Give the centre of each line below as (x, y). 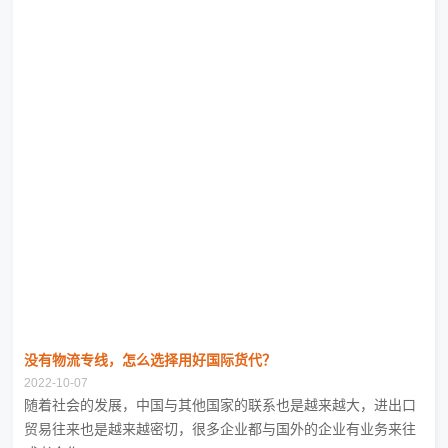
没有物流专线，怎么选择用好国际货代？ (150, 360)
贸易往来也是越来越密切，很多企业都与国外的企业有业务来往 (220, 429)
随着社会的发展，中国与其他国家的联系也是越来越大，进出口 (220, 405)
